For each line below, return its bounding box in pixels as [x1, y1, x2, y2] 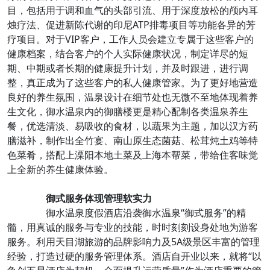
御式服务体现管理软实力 [27, 192, 152, 205]
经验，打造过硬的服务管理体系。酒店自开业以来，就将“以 [7, 250, 262, 263]
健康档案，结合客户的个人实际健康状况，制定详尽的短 [7, 47, 248, 60]
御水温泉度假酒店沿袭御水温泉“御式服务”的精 [27, 206, 246, 219]
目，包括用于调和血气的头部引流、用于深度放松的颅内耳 [7, 4, 258, 17]
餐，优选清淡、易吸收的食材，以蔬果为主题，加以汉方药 [7, 119, 258, 133]
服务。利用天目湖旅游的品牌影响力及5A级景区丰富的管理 [7, 235, 260, 248]
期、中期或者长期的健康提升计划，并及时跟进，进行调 [7, 61, 248, 75]
